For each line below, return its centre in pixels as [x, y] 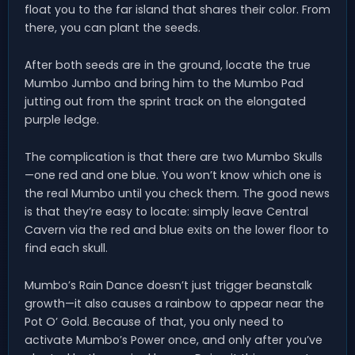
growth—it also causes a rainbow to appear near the [174, 304]
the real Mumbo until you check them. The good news [177, 194]
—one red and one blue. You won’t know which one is [173, 176]
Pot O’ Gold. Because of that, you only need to [154, 322]
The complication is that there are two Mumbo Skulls [174, 157]
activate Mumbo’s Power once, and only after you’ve [174, 340]
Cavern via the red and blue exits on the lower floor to [177, 230]
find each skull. [66, 248]
